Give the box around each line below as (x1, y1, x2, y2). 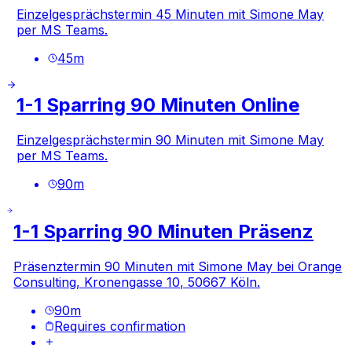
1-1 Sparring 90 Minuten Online (16, 93, 300, 117)
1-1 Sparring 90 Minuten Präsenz (13, 220, 314, 244)
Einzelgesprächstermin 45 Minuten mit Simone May (16, 5, 324, 22)
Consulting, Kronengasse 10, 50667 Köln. (13, 274, 261, 291)
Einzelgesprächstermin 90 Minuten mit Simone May (16, 132, 324, 148)
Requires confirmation (54, 318, 186, 335)
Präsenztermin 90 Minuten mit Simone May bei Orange (13, 258, 343, 275)
